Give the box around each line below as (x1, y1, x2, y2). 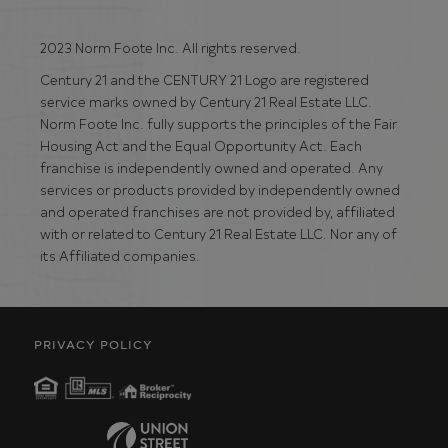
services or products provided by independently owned (40, 180, 400, 198)
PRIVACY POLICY (34, 336, 153, 353)
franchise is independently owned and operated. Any (40, 158, 383, 176)
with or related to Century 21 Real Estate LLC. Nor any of (40, 224, 397, 242)
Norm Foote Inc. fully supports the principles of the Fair (40, 114, 397, 132)
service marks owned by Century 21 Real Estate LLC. (40, 92, 372, 110)
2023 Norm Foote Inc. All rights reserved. (40, 38, 301, 56)
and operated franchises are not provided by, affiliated (40, 202, 395, 220)
